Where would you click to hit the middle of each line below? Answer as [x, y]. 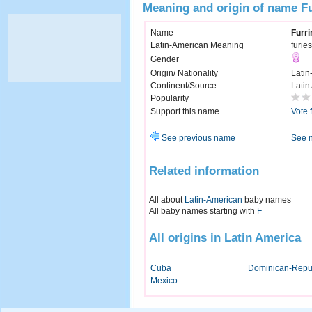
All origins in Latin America [225, 238]
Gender [165, 60]
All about [167, 200]
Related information [204, 170]
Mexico [164, 281]
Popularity [170, 99]
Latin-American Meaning [197, 46]
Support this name [185, 112]
